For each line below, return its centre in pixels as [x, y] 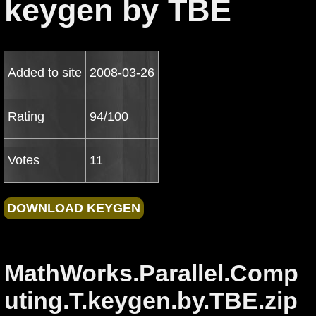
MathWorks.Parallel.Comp [151, 273]
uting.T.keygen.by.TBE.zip [151, 300]
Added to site [45, 73]
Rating [26, 116]
